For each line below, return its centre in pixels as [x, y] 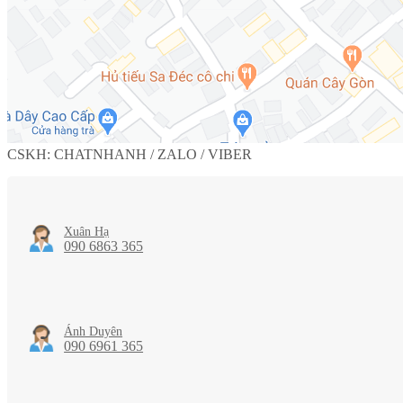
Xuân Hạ [87, 232]
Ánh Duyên [94, 331]
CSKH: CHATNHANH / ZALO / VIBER [130, 155]
